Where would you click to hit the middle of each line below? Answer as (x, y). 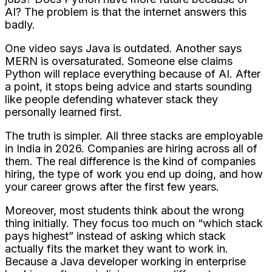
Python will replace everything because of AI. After (133, 73)
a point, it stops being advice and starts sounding (128, 86)
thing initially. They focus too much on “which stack (134, 223)
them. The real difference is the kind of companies (130, 161)
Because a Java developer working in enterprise (125, 261)
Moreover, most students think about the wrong (124, 210)
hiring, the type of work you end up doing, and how (134, 174)
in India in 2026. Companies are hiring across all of (131, 148)
